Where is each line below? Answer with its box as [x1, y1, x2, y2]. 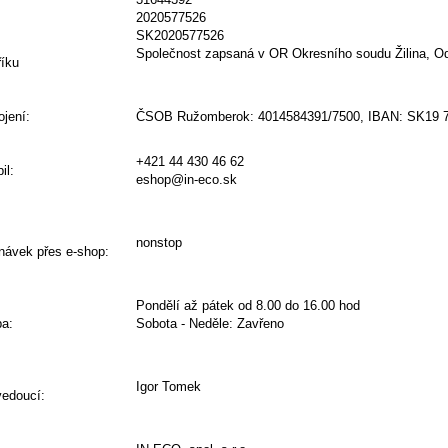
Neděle [189, 316, 230, 331]
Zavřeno [237, 316, 285, 331]
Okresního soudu [292, 46, 392, 61]
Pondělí [136, 298, 181, 313]
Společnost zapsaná [136, 46, 255, 61]
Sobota [136, 316, 178, 331]
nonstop [136, 235, 183, 250]
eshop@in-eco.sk [136, 172, 238, 187]
